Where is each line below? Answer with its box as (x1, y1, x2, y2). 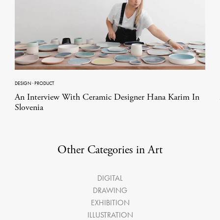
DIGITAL (97, 172, 123, 183)
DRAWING (93, 185, 127, 195)
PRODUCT (34, 80, 54, 86)
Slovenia (15, 101, 43, 113)
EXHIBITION (90, 197, 130, 208)
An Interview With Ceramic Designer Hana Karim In (15, 91, 199, 103)
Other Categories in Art (57, 142, 163, 157)
